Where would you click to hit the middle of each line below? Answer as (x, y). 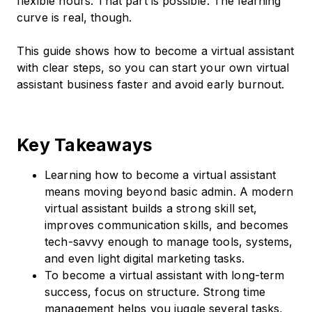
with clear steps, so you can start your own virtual (153, 68)
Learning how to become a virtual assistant (161, 175)
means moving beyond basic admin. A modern (169, 192)
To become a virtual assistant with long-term (165, 275)
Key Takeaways (85, 145)
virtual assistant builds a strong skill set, (151, 209)
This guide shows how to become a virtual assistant (156, 51)
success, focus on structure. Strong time (155, 292)
